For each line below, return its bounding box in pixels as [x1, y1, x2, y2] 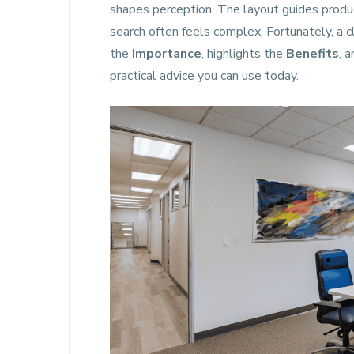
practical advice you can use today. [110, 67, 299, 85]
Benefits [286, 45, 339, 62]
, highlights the [201, 45, 286, 62]
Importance [132, 45, 201, 62]
